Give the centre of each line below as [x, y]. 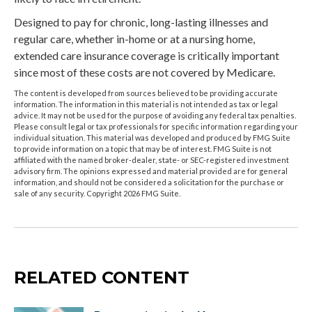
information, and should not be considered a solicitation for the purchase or [149, 182]
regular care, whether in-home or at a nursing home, [134, 38]
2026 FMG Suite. [152, 193]
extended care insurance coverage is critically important [147, 55]
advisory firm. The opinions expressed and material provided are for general [151, 171]
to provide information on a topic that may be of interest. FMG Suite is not [143, 148]
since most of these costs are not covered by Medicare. [145, 72]
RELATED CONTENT [102, 277]
